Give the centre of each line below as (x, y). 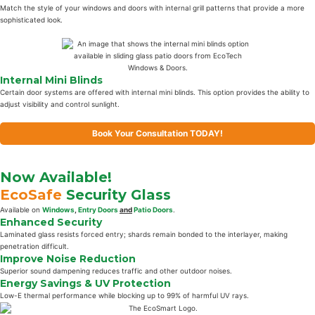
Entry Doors (98, 210)
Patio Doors (153, 210)
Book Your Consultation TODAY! (157, 134)
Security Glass (116, 195)
